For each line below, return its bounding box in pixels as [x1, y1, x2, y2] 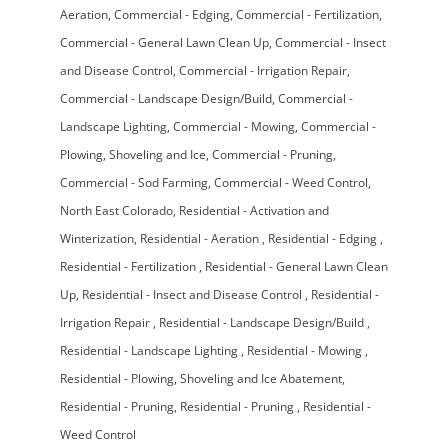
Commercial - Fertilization [235, 6, 379, 22]
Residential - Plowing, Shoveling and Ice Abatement [59, 370, 342, 386]
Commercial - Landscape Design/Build [59, 90, 272, 106]
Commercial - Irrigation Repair [178, 62, 347, 78]
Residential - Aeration [139, 230, 262, 246]
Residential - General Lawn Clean [204, 258, 388, 274]
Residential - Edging [267, 230, 380, 246]
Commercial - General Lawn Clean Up [59, 34, 269, 50]
